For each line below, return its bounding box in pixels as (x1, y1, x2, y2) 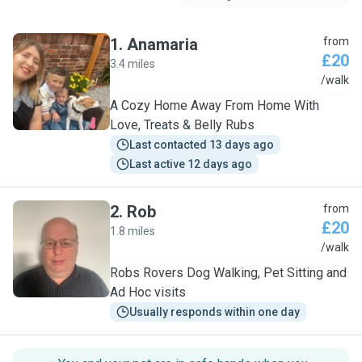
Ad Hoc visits (110, 284, 186, 300)
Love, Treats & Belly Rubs (110, 117, 255, 133)
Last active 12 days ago (129, 158, 252, 170)
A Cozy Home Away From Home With (110, 98, 319, 113)
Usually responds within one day (129, 305, 300, 318)
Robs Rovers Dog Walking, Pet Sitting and (110, 265, 347, 280)
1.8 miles (110, 225, 155, 238)
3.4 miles (110, 57, 155, 70)
